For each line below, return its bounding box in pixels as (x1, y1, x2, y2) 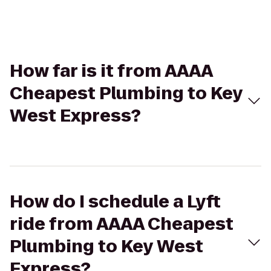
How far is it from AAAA (10, 59, 212, 83)
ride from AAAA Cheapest (10, 212, 233, 236)
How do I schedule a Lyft (10, 190, 221, 214)
